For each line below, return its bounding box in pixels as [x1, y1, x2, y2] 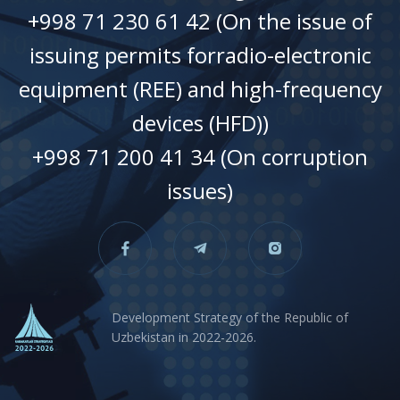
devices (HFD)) [131, 107, 269, 137]
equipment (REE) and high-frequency [18, 73, 382, 104]
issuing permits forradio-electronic [29, 39, 371, 70]
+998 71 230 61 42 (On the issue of [28, 5, 372, 36]
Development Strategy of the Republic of [112, 309, 348, 326]
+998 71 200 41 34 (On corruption [32, 141, 368, 171]
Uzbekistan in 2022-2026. [112, 329, 256, 346]
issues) [167, 175, 233, 205]
